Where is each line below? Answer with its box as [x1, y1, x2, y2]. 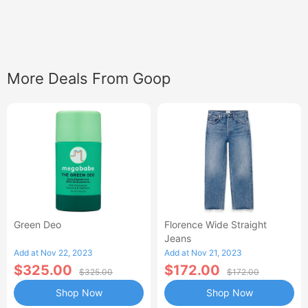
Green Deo [14, 219, 61, 230]
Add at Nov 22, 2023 [14, 247, 93, 258]
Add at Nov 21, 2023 [164, 247, 242, 258]
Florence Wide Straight [164, 219, 267, 230]
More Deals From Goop [7, 69, 170, 87]
